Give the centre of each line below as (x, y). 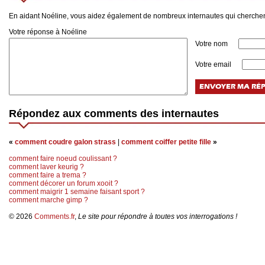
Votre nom (212, 44)
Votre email (214, 65)
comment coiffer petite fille (166, 142)
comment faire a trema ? (48, 175)
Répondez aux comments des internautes (114, 114)
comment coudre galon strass (65, 142)
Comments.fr (54, 217)
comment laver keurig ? (46, 167)
